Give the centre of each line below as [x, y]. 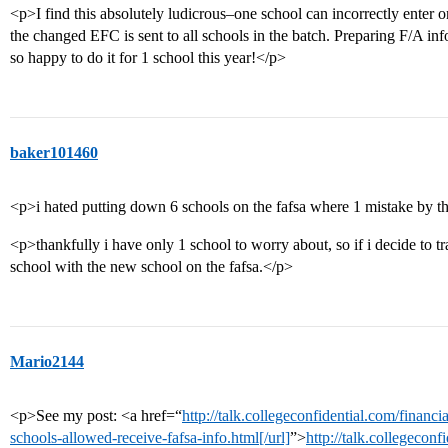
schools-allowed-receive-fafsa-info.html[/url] [150, 437]
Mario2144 [47, 361]
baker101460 [54, 152]
